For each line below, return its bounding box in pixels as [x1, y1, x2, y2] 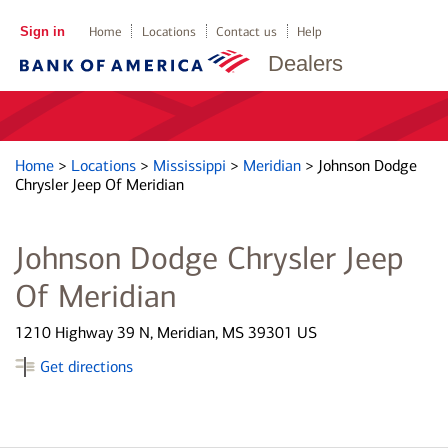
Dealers [268, 51, 343, 76]
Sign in [19, 24, 65, 39]
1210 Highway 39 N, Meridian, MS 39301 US [15, 323, 317, 342]
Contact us [216, 24, 278, 39]
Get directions [40, 357, 133, 376]
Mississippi [153, 156, 230, 175]
